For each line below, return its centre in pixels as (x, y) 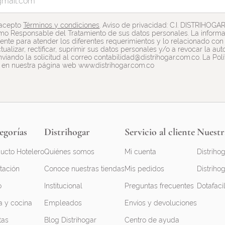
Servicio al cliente (160, 132)
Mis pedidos (144, 169)
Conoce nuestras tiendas (84, 169)
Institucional (63, 186)
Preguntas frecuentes (159, 186)
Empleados (63, 203)
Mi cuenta (140, 152)
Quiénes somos (69, 152)
